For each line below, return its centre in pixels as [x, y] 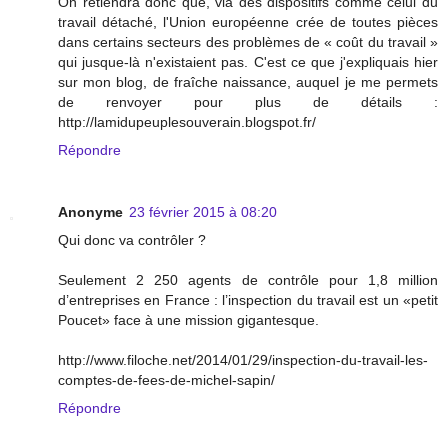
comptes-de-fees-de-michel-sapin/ [166, 379]
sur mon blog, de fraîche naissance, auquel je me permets [248, 81]
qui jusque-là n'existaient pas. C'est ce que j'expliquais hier [248, 61]
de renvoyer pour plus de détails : [248, 101]
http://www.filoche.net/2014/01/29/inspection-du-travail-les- [243, 359]
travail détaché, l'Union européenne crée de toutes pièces [248, 21]
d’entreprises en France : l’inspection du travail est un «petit [248, 299]
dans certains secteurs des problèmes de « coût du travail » [248, 41]
